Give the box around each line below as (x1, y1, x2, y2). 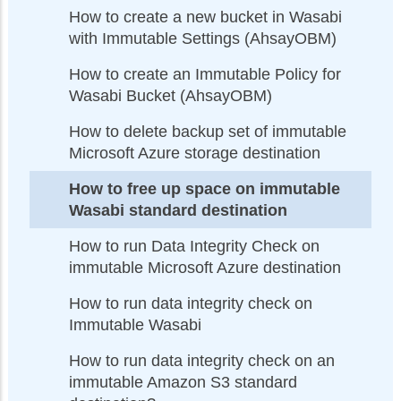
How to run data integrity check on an (69, 351, 335, 370)
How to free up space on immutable (69, 179, 340, 198)
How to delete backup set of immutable (69, 122, 346, 141)
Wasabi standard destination (69, 200, 287, 219)
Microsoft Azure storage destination (69, 143, 320, 162)
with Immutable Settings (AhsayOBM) (69, 29, 337, 47)
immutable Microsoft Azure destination (69, 258, 341, 277)
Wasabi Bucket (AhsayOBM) (69, 86, 272, 105)
